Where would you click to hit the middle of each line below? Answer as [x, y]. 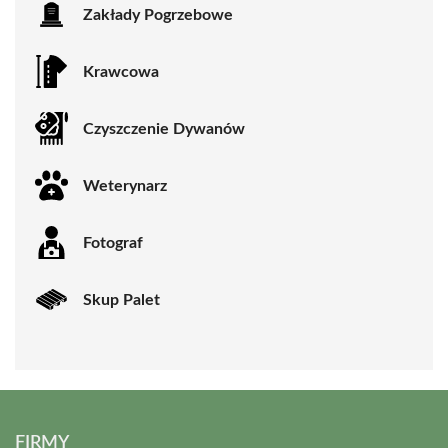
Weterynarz [125, 185]
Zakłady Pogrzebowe [158, 14]
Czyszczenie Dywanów [164, 128]
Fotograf [113, 242]
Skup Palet [121, 299]
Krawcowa [121, 71]
